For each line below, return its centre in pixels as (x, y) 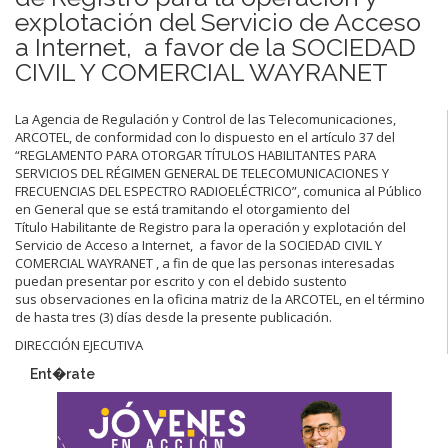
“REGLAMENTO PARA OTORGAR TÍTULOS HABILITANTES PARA (195, 154)
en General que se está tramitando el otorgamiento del (182, 208)
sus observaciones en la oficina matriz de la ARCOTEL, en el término (220, 298)
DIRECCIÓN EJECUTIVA (79, 344)
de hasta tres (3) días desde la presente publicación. (173, 316)
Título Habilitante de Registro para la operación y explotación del (210, 226)
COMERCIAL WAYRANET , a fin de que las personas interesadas (205, 262)
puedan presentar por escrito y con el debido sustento (181, 280)
